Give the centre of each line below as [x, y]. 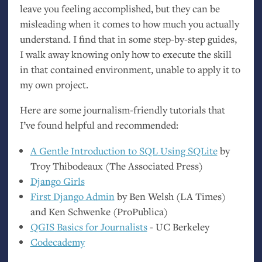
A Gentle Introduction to [85, 151]
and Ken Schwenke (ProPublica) [99, 212]
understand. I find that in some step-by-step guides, [128, 39]
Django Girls [57, 181]
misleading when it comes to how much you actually [129, 23]
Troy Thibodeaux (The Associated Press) [116, 166]
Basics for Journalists [101, 227]
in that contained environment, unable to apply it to [130, 69]
